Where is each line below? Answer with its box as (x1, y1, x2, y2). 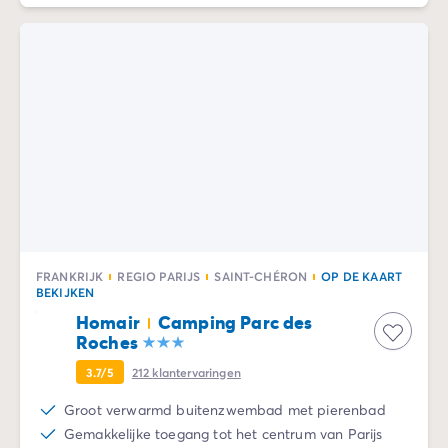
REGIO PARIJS (117, 268, 201, 284)
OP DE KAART (321, 268, 403, 284)
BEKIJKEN (36, 284, 95, 300)
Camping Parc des (157, 310, 313, 334)
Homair (76, 310, 140, 334)
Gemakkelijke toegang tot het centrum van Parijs (64, 424, 383, 443)
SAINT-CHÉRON (214, 268, 308, 284)
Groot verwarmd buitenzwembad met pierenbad (64, 400, 386, 419)
